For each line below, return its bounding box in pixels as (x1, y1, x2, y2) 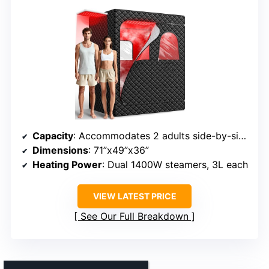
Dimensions (32, 144, 88, 157)
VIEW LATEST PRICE (92, 191, 177, 202)
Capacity (32, 130, 73, 142)
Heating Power (32, 159, 102, 171)
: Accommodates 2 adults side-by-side (73, 130, 238, 142)
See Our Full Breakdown (80, 210, 189, 223)
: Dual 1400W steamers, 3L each (102, 159, 248, 171)
